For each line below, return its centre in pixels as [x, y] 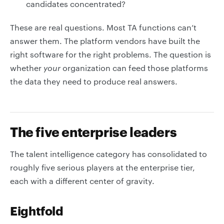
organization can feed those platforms [134, 68]
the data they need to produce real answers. [94, 81]
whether [27, 68]
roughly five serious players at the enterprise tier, [102, 167]
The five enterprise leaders [93, 132]
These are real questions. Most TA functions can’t [103, 27]
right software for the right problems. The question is [110, 54]
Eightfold [37, 211]
